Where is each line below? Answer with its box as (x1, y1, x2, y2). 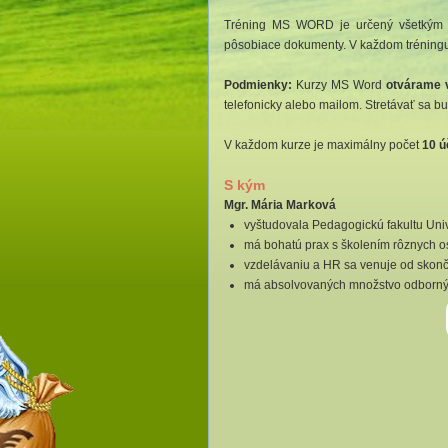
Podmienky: (224, 78, 292, 92)
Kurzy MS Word (292, 78, 386, 92)
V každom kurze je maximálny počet (224, 138, 422, 152)
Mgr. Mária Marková (224, 198, 336, 212)
